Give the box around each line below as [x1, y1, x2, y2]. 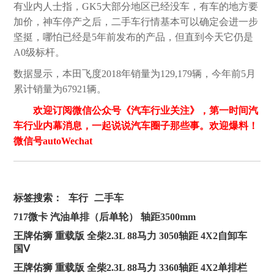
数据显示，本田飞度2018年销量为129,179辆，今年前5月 [13, 68, 256, 80]
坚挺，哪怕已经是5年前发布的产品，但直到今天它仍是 [13, 32, 254, 43]
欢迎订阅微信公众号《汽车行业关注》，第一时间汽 [33, 105, 259, 116]
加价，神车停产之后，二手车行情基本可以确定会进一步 [13, 17, 259, 28]
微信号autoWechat [13, 136, 93, 147]
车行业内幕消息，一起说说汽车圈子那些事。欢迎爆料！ [13, 120, 259, 131]
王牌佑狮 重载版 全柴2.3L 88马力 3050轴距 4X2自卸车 [13, 231, 248, 242]
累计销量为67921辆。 [13, 84, 107, 95]
